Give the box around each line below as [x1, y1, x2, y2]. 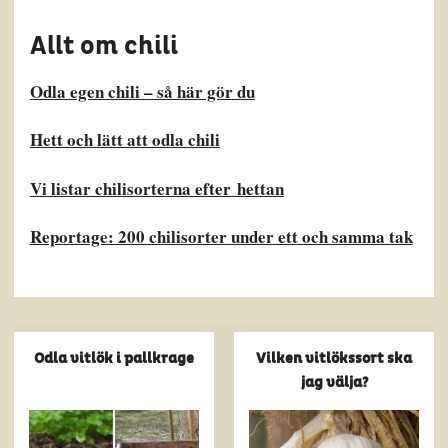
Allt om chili [29, 33, 178, 59]
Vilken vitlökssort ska [256, 350, 413, 366]
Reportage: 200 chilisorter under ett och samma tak [29, 224, 413, 250]
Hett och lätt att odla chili [29, 127, 220, 153]
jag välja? [300, 374, 368, 390]
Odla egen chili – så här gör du [29, 78, 255, 104]
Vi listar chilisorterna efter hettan [29, 175, 284, 201]
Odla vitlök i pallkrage [33, 350, 194, 366]
